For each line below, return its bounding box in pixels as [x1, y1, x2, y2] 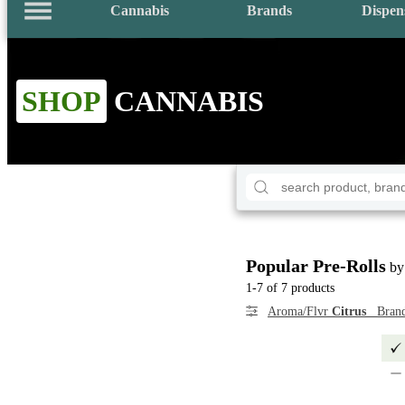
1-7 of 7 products [246, 281, 334, 295]
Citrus [332, 305, 366, 318]
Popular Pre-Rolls [246, 256, 386, 276]
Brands [247, 3, 292, 18]
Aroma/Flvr [268, 305, 332, 318]
